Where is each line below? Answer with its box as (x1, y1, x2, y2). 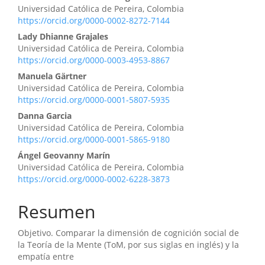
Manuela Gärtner (18, 70, 86, 82)
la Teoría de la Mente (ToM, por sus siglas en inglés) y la (18, 239, 239, 251)
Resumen (18, 199, 95, 224)
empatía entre (18, 251, 74, 263)
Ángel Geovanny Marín (18, 150, 110, 161)
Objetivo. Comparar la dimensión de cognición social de (18, 227, 239, 239)
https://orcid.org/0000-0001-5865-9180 (18, 134, 170, 146)
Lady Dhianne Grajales (18, 31, 108, 43)
